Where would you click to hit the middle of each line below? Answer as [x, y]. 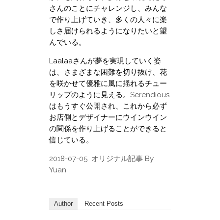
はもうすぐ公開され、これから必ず [108, 106]
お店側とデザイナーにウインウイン [108, 117]
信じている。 [71, 140]
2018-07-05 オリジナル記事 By [101, 158]
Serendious [150, 95]
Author [63, 203]
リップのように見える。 [90, 95]
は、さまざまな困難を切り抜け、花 [108, 72]
